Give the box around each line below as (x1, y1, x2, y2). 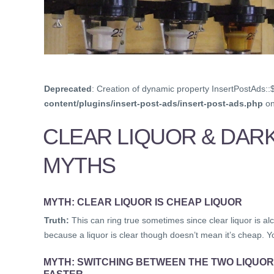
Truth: (44, 215, 69, 225)
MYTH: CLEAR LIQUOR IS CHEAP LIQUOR (43, 196, 243, 207)
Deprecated (44, 84, 92, 94)
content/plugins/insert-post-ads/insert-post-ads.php (44, 98, 263, 109)
